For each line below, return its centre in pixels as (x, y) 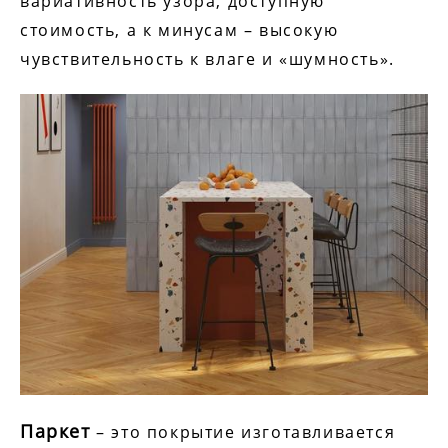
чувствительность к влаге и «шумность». (210, 59)
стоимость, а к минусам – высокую (179, 30)
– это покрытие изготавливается (243, 431)
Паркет (55, 430)
